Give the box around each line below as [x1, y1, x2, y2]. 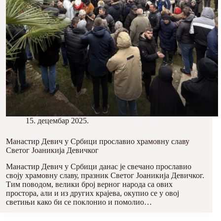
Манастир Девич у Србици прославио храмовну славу [6, 137, 189, 146]
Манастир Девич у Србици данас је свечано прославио [6, 162, 191, 171]
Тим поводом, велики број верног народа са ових [6, 180, 173, 188]
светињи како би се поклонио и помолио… [6, 197, 152, 206]
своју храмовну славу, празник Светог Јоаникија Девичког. [6, 171, 204, 180]
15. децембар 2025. [26, 116, 89, 125]
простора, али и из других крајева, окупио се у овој [6, 188, 179, 197]
